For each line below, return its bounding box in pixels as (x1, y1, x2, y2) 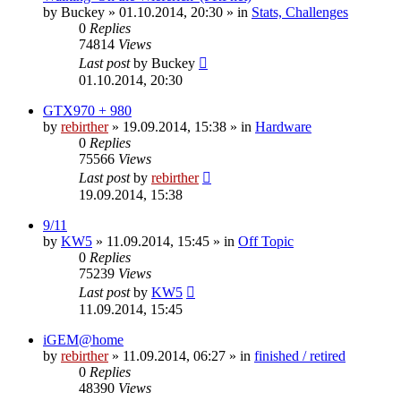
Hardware (255, 118, 311, 134)
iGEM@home (43, 331, 124, 347)
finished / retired (254, 347, 346, 363)
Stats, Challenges (252, 4, 348, 20)
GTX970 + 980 (43, 102, 132, 118)
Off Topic (238, 233, 294, 249)
